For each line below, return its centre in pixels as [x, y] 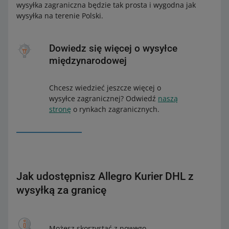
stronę [60, 109]
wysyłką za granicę [61, 190]
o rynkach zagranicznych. [115, 109]
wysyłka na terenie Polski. [60, 16]
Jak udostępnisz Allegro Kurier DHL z [105, 176]
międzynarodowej [88, 61]
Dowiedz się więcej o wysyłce [113, 48]
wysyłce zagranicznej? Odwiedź [104, 98]
